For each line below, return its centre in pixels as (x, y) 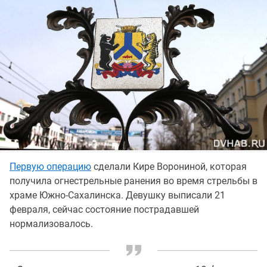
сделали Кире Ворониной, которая (169, 166)
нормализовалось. (51, 223)
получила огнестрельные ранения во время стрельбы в (133, 181)
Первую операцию (50, 166)
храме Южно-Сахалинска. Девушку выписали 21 (117, 195)
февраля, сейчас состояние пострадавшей (104, 209)
